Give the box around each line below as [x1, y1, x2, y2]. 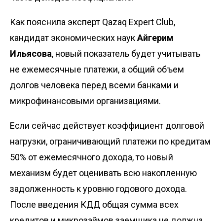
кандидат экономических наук [10, 33, 137, 43]
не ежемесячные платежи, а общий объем [10, 64, 184, 75]
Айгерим [137, 33, 174, 43]
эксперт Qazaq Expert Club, [68, 17, 175, 28]
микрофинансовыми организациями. [10, 96, 161, 107]
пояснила [27, 17, 68, 28]
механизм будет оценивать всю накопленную [10, 168, 197, 179]
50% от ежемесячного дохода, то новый [10, 152, 173, 163]
